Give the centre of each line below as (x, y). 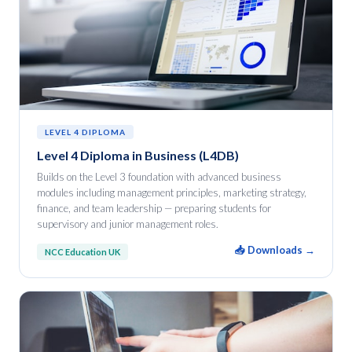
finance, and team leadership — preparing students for (154, 208)
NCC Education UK (82, 251)
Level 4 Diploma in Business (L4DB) (138, 155)
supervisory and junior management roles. (128, 224)
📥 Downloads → (275, 250)
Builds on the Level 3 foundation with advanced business (159, 177)
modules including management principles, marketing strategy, (172, 192)
